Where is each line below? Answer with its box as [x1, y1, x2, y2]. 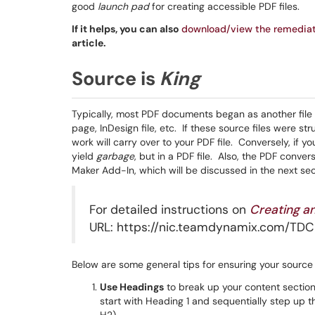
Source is [72, 66, 160, 91]
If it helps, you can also [72, 22, 181, 35]
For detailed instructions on [89, 202, 250, 217]
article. [72, 37, 106, 49]
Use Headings [100, 281, 164, 293]
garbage [96, 150, 134, 162]
